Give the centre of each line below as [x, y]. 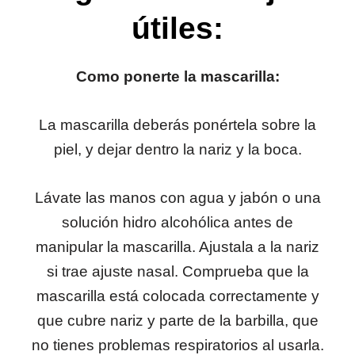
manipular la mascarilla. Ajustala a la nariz [177, 247]
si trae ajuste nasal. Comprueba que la [177, 272]
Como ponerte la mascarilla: [177, 76]
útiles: [177, 28]
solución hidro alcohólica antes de [177, 223]
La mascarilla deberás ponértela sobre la [177, 124]
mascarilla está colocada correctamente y [177, 296]
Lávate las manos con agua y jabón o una [177, 198]
